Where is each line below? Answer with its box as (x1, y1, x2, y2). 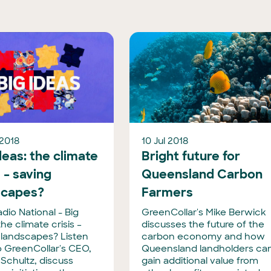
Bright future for (142, 148, 241, 164)
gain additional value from (142, 255, 259, 267)
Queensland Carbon (142, 166, 263, 182)
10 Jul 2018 (142, 135, 189, 147)
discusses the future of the (142, 218, 265, 230)
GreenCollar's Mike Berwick (142, 206, 267, 218)
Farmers (142, 184, 194, 200)
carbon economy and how (142, 230, 266, 243)
